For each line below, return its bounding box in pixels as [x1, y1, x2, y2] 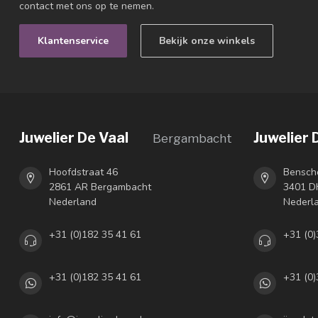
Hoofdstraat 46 [49, 165, 118, 180]
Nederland [49, 195, 97, 209]
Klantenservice [38, 34, 109, 48]
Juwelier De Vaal [19, 129, 128, 147]
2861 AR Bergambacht [49, 180, 151, 194]
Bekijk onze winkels [159, 34, 255, 48]
